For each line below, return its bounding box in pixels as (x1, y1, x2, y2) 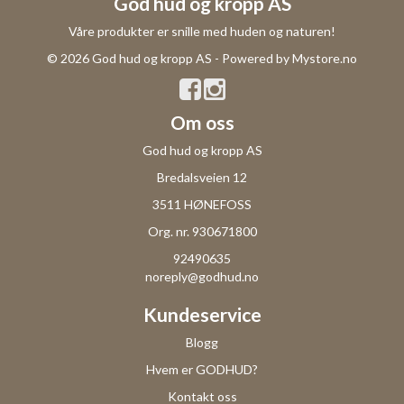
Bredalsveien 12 (157, 170, 247, 186)
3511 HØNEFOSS (152, 197, 252, 213)
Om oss (170, 111, 234, 134)
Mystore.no (292, 50, 357, 67)
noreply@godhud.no (145, 269, 259, 285)
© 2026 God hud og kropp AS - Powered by (47, 50, 292, 67)
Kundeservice (142, 303, 262, 326)
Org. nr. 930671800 (147, 224, 257, 240)
